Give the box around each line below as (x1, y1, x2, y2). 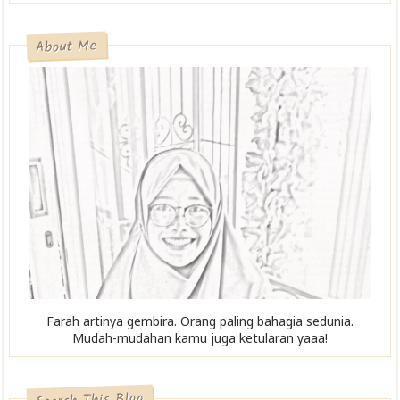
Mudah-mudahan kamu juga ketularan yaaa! (72, 329, 328, 347)
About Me (36, 34, 98, 60)
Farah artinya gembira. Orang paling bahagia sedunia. (46, 312, 354, 330)
